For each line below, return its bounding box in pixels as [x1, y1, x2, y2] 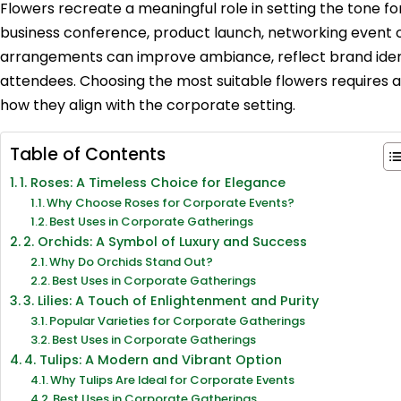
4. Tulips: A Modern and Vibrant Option [23, 351, 282, 369]
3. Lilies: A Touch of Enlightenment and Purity [22, 292, 319, 310]
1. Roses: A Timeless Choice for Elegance [19, 174, 286, 192]
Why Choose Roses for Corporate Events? [47, 194, 295, 211]
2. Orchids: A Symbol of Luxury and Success [22, 233, 307, 251]
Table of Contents [10, 142, 166, 167]
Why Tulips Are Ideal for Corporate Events [50, 371, 295, 388]
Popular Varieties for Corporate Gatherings [49, 312, 306, 329]
